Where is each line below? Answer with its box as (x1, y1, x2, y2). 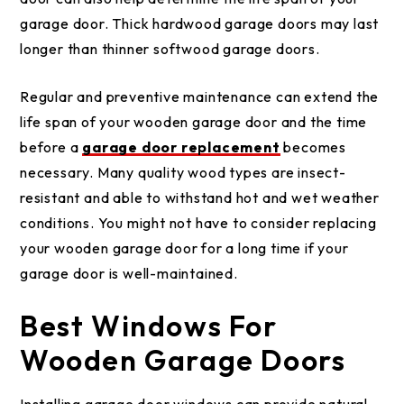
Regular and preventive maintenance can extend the (20, 87, 380, 106)
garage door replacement (82, 138, 280, 156)
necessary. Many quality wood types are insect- (20, 163, 346, 181)
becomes (280, 138, 347, 156)
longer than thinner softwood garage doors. (20, 40, 324, 58)
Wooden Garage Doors (20, 342, 346, 378)
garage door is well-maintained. (20, 264, 242, 282)
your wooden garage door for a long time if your (20, 239, 349, 257)
